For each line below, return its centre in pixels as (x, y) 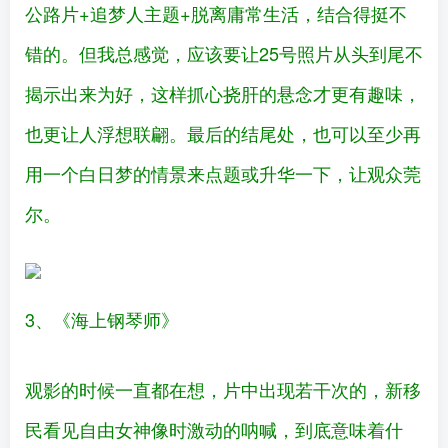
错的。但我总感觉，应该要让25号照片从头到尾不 (224, 53)
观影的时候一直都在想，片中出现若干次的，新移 (223, 389)
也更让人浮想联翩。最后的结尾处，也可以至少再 (223, 133)
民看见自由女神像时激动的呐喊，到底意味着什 (214, 429)
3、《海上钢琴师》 (102, 319)
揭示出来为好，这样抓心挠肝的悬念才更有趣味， (223, 93)
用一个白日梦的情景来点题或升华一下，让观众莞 (223, 173)
